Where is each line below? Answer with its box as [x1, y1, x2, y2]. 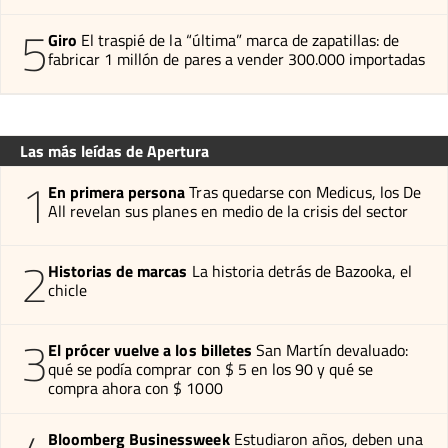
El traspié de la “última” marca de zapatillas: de [81, 27, 400, 52]
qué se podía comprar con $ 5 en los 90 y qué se [48, 356, 374, 381]
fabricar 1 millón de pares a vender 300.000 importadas [48, 46, 426, 71]
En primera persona [48, 179, 186, 204]
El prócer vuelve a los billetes [48, 337, 252, 362]
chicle [48, 277, 88, 302]
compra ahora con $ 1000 [48, 375, 223, 400]
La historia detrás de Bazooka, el [191, 258, 413, 283]
